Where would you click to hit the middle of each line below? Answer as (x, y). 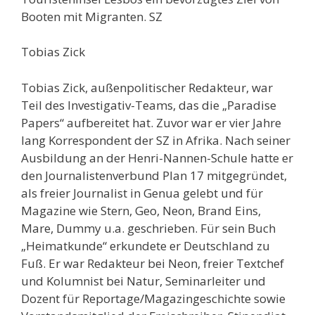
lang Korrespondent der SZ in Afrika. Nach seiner (156, 140)
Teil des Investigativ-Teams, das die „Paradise (149, 105)
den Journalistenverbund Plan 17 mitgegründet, (154, 175)
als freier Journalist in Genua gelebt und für (142, 193)
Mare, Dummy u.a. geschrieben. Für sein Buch (148, 228)
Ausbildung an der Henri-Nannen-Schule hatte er (157, 157)
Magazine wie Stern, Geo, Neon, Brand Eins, (141, 210)
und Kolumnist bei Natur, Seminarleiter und (143, 281)
